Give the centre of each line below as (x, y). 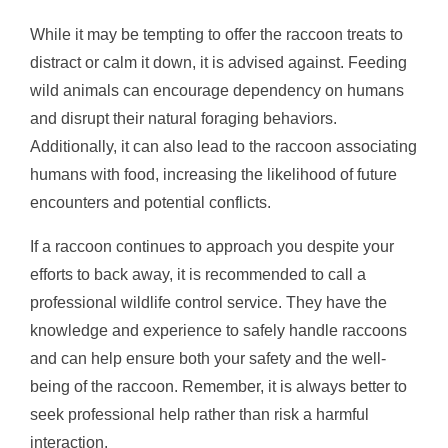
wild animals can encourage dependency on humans (217, 90)
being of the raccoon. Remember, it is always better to (218, 386)
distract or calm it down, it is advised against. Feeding (218, 62)
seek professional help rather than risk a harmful (199, 414)
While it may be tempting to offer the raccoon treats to (216, 34)
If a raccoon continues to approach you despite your (212, 246)
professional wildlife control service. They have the (208, 302)
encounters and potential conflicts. (150, 202)
